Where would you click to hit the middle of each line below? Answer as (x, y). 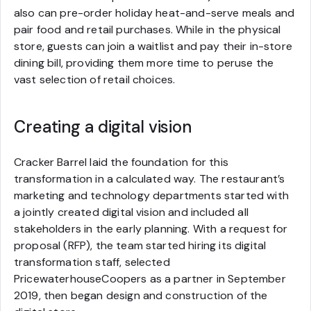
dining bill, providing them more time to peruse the (144, 63)
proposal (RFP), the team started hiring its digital (140, 245)
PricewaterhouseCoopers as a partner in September (150, 279)
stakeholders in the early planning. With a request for (151, 229)
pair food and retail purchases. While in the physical (148, 30)
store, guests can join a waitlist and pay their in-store (153, 46)
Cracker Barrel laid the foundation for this (121, 162)
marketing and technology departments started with (151, 195)
